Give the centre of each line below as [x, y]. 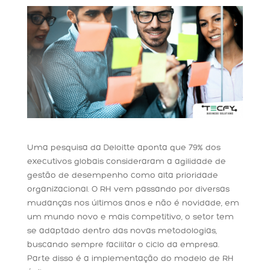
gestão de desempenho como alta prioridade [122, 176]
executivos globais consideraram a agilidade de [126, 162]
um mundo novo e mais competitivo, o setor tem [130, 218]
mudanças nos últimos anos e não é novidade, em [133, 204]
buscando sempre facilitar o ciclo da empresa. [123, 245]
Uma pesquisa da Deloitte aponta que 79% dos [124, 148]
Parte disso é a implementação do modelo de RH [130, 259]
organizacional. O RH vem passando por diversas [128, 190]
